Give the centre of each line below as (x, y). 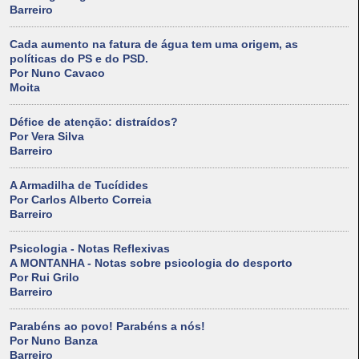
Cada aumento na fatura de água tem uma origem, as (154, 44)
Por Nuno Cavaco (57, 73)
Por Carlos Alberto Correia (81, 200)
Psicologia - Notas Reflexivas (90, 249)
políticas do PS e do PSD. (79, 59)
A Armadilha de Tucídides (79, 186)
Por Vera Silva (47, 137)
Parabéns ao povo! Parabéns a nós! (107, 327)
